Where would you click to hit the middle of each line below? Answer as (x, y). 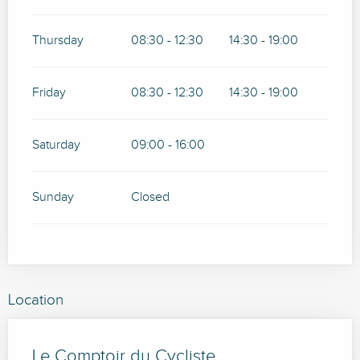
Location (36, 300)
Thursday (58, 41)
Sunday (53, 198)
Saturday (56, 145)
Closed (150, 198)
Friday (49, 93)
